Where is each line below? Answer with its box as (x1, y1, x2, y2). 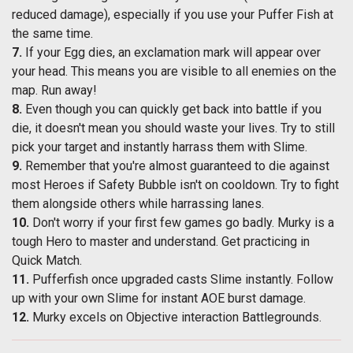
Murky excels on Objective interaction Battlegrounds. (32, 310, 321, 325)
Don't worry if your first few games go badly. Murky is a (32, 215, 334, 231)
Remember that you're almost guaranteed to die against (25, 158, 329, 174)
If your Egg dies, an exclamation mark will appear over (22, 45, 321, 61)
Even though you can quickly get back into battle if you (25, 102, 321, 117)
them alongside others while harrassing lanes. (12, 196, 267, 212)
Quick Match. (12, 253, 85, 269)
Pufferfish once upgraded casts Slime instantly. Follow (29, 272, 333, 288)
